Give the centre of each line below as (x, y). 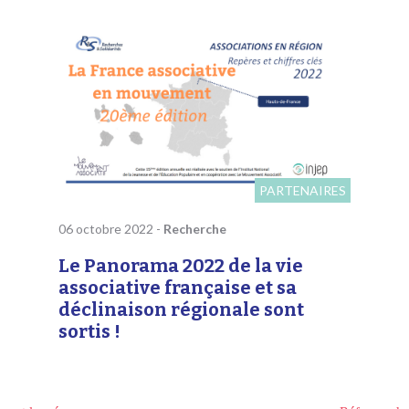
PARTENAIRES (302, 191)
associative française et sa (177, 288)
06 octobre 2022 (107, 229)
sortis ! (89, 332)
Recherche (194, 229)
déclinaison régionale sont (181, 310)
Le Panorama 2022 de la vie (180, 266)
